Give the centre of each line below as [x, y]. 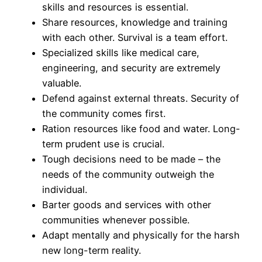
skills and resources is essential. [115, 7]
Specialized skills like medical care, [121, 53]
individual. [65, 190]
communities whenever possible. [116, 220]
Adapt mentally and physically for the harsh [141, 235]
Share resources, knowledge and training [135, 23]
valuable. [62, 83]
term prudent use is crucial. [103, 144]
